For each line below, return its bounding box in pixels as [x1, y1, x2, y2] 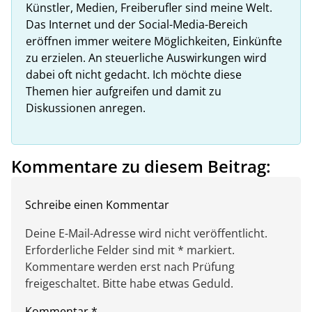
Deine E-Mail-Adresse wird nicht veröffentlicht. [25, 226, 267, 242]
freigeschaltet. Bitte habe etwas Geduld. [25, 276, 233, 292]
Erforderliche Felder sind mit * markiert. [25, 242, 235, 258]
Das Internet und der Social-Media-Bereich [26, 17, 248, 33]
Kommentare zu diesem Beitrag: [11, 155, 271, 178]
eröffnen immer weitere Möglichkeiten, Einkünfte [26, 33, 282, 49]
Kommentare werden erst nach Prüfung [25, 259, 235, 275]
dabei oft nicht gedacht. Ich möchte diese [26, 67, 242, 83]
